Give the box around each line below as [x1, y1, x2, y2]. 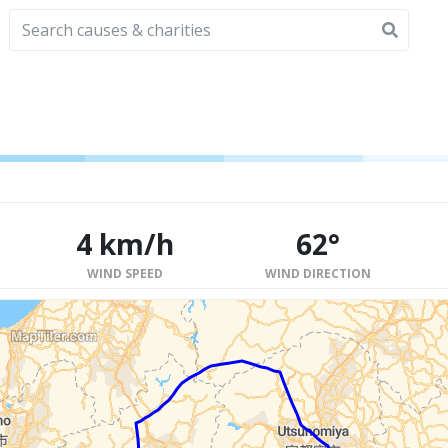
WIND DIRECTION [265, 265, 372, 282]
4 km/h [75, 225, 174, 263]
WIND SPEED [86, 265, 163, 282]
